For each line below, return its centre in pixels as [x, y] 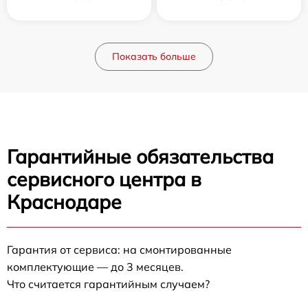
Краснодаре [64, 201]
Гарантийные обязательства [140, 156]
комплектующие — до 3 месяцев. [95, 266]
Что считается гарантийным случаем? [108, 284]
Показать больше [154, 56]
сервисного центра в [104, 179]
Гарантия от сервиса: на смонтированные [119, 249]
